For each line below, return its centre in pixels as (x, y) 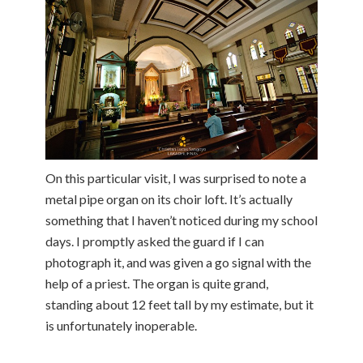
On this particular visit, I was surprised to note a (176, 178)
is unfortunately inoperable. (121, 326)
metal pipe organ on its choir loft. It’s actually (169, 199)
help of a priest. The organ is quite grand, (157, 284)
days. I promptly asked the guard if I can (155, 241)
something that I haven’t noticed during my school (181, 220)
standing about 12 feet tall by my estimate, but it (179, 305)
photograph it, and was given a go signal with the (178, 263)
